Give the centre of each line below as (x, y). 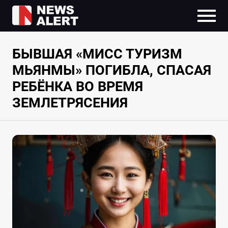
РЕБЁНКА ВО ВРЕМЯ (77, 87)
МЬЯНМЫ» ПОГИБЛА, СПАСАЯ (111, 70)
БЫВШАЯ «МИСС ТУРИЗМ (97, 54)
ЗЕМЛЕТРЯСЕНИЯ (70, 103)
